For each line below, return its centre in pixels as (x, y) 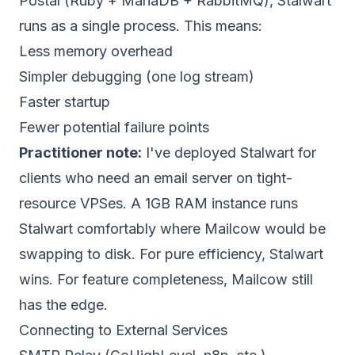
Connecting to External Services (123, 330)
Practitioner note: (80, 153)
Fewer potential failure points (114, 127)
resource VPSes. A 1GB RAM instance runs (158, 203)
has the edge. (63, 305)
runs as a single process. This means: (141, 26)
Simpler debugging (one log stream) (137, 76)
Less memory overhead (96, 51)
